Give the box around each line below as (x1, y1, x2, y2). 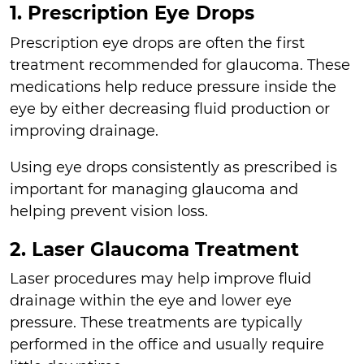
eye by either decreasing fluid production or (10, 99, 330, 118)
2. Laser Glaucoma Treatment (10, 236, 299, 261)
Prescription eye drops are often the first (10, 33, 305, 52)
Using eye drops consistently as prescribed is (10, 158, 337, 176)
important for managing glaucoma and (10, 180, 298, 198)
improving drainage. (10, 121, 158, 140)
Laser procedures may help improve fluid (10, 270, 311, 288)
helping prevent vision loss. (10, 201, 208, 220)
